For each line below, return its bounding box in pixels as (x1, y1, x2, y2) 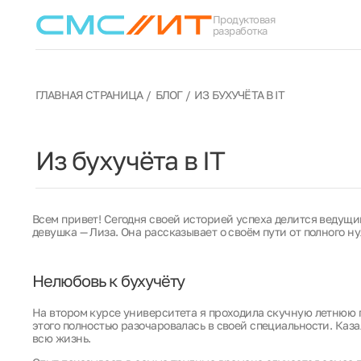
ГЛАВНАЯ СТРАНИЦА (35, 88, 143, 102)
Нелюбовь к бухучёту (32, 271, 185, 290)
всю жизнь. (32, 331, 91, 345)
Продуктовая (213, 12, 276, 26)
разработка (213, 23, 268, 37)
